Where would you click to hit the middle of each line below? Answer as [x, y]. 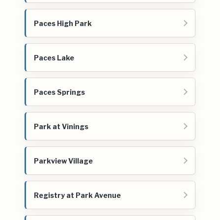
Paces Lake [54, 57]
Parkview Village [63, 161]
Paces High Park [63, 23]
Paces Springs [59, 92]
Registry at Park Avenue [77, 195]
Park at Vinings [61, 126]
